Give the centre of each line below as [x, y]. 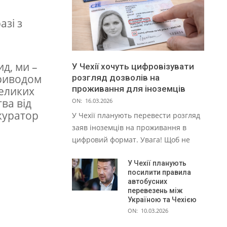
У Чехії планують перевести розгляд [136, 116]
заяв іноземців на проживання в [129, 128]
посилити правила [159, 173]
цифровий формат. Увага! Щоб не [131, 140]
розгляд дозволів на [116, 78]
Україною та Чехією [162, 200]
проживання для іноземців [129, 89]
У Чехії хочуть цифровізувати [133, 67]
